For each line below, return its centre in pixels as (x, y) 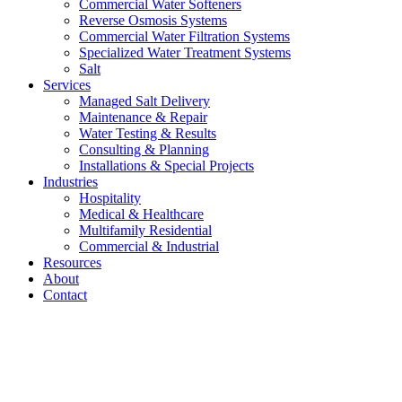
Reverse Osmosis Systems (153, 20)
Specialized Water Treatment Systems (185, 52)
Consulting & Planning (144, 149)
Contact (65, 295)
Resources (72, 262)
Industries (70, 182)
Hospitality (110, 198)
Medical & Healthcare (141, 214)
